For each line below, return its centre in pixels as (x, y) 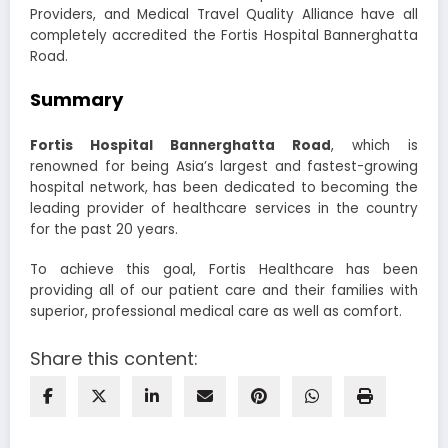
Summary (78, 99)
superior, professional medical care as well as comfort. (218, 312)
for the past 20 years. (110, 230)
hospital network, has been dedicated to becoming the (224, 188)
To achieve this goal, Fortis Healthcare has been (224, 270)
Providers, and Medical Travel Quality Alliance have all (224, 14)
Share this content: (114, 358)
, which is (374, 146)
